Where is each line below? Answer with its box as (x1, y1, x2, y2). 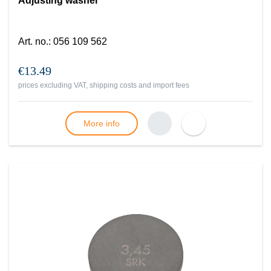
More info (83, 119, 120, 128)
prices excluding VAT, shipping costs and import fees (18, 81, 189, 90)
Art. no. (18, 36, 48, 47)
